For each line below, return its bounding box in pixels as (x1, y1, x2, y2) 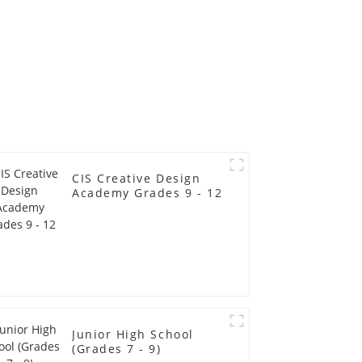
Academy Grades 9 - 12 (72, 184, 223, 200)
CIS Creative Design (72, 170, 201, 186)
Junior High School (72, 326, 194, 342)
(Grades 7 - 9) (72, 340, 162, 356)
